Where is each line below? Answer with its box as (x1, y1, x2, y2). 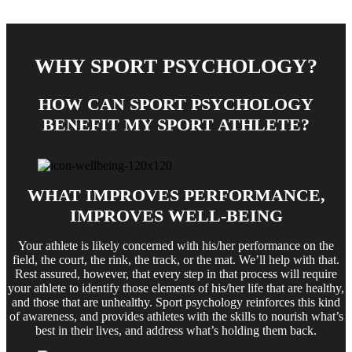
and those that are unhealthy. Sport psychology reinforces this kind (12, 295, 340, 309)
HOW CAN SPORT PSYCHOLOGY (38, 94, 313, 114)
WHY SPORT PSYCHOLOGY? (35, 55, 317, 78)
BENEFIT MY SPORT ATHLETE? (42, 115, 310, 134)
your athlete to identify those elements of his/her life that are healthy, (8, 281, 344, 295)
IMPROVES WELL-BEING (69, 206, 283, 225)
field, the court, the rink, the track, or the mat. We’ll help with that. (13, 253, 339, 266)
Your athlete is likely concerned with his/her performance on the (18, 239, 334, 252)
